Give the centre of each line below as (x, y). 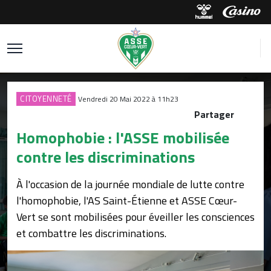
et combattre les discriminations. (93, 233)
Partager (215, 114)
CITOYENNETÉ (46, 99)
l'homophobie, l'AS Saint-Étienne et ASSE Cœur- (127, 201)
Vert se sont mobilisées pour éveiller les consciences (135, 217)
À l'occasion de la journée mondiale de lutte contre (130, 184)
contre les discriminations (106, 157)
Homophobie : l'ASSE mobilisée (123, 138)
